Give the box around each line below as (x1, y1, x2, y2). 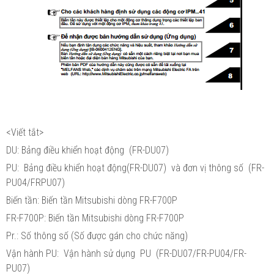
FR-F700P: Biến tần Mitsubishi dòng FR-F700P (6, 212, 187, 224)
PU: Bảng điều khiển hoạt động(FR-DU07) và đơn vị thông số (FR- (6, 161, 264, 174)
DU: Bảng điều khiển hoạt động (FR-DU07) (6, 144, 169, 156)
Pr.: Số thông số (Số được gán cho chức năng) (6, 229, 188, 242)
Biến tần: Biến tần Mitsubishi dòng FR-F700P (6, 194, 180, 206)
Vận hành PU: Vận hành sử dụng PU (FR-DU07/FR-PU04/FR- (6, 247, 246, 259)
